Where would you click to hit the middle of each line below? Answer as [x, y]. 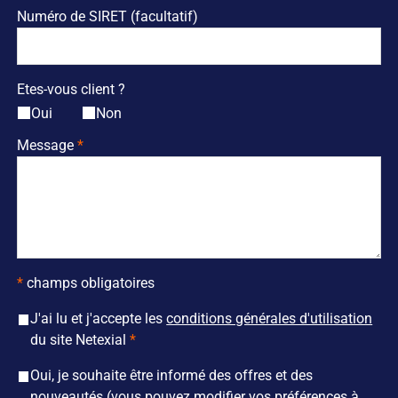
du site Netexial [79, 339]
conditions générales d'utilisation [270, 318]
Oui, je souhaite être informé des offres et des [172, 375]
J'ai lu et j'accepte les [99, 318]
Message [45, 146]
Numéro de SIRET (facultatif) [107, 16]
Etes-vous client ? [71, 89]
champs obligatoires [88, 283]
